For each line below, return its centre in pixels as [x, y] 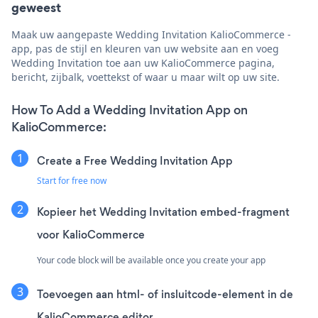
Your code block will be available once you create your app [151, 260]
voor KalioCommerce [91, 234]
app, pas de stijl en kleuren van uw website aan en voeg [145, 48]
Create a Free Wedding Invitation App [135, 160]
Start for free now [72, 180]
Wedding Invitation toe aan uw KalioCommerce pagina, [143, 62]
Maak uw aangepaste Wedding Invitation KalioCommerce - [151, 34]
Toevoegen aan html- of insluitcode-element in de [165, 294]
